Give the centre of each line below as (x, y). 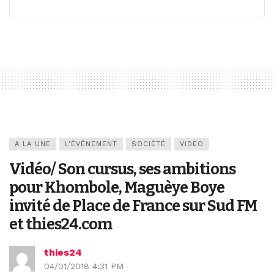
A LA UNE (33, 144)
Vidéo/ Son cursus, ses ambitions (122, 169)
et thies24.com (61, 224)
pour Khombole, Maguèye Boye (117, 188)
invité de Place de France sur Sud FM (133, 206)
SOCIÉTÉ (149, 144)
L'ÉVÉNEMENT (91, 144)
